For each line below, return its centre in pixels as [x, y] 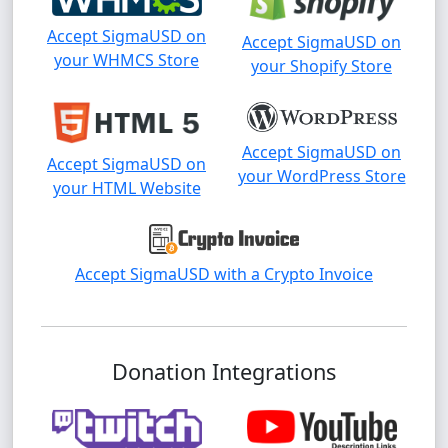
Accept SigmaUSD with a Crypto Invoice [224, 273]
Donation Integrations [224, 371]
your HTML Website [126, 188]
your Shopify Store [321, 65]
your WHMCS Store [126, 59]
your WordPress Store [321, 176]
